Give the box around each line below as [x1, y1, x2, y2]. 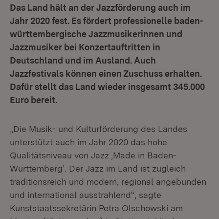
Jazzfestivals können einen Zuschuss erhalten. [10, 68, 202, 79]
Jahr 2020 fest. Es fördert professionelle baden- [10, 16, 203, 26]
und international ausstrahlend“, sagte [10, 190, 161, 200]
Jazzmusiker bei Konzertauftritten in [10, 42, 160, 52]
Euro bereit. [10, 95, 57, 105]
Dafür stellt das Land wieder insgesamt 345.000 [10, 82, 205, 92]
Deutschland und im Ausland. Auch [10, 55, 156, 66]
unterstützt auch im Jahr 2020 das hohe [10, 137, 167, 147]
